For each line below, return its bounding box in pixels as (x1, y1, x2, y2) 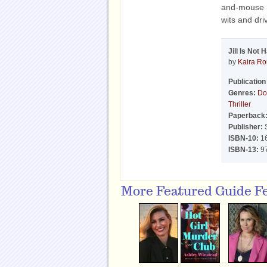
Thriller (228, 100, 251, 108)
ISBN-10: (228, 134, 259, 142)
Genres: (228, 89, 256, 97)
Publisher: (228, 123, 263, 131)
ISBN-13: (228, 145, 259, 154)
